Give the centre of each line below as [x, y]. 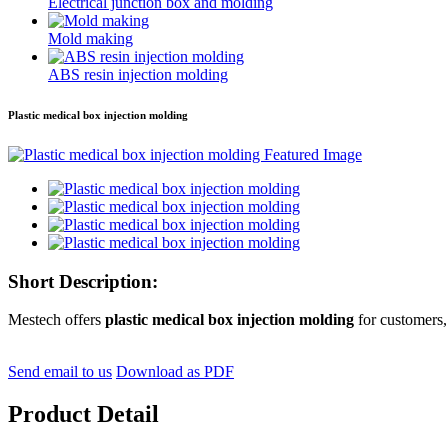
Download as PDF [175, 372]
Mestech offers [54, 320]
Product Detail [83, 414]
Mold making [90, 39]
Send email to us [60, 372]
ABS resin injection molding [138, 75]
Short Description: [83, 281]
